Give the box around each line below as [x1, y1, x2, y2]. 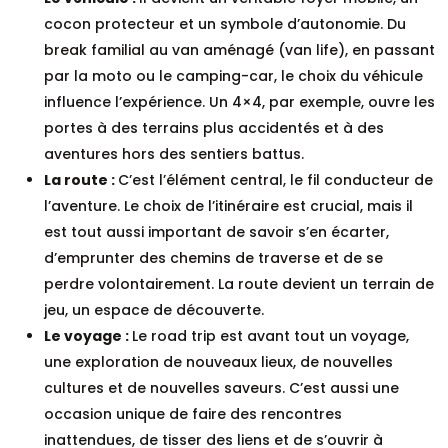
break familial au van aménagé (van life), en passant [44, 39, 435, 60]
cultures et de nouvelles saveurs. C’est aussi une [44, 377, 399, 398]
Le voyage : [44, 325, 132, 346]
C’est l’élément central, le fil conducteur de [118, 169, 433, 190]
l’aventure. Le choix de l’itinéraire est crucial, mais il [44, 195, 413, 216]
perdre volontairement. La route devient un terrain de [44, 273, 434, 294]
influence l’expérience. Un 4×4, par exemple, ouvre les [44, 91, 435, 112]
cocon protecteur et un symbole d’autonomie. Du [44, 13, 406, 34]
